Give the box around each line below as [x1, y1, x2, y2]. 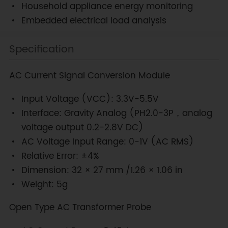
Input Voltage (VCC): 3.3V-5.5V [21, 92, 159, 107]
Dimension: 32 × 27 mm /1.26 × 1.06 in [21, 163, 183, 178]
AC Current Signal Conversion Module [9, 69, 170, 83]
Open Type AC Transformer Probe [9, 200, 151, 215]
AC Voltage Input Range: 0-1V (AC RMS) [21, 135, 194, 150]
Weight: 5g [21, 178, 68, 192]
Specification [9, 41, 74, 59]
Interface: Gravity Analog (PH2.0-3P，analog [21, 106, 212, 121]
